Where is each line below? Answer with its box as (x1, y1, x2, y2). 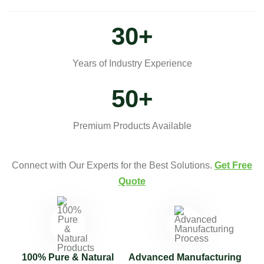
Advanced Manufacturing (128, 252, 242, 263)
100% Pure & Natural (21, 252, 114, 263)
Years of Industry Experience (72, 58, 192, 69)
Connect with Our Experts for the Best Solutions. (12, 160, 214, 171)
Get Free (214, 160, 252, 171)
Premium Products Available (72, 121, 192, 131)
